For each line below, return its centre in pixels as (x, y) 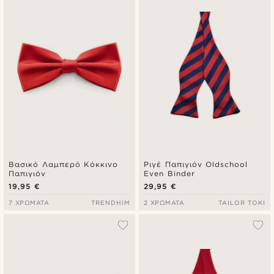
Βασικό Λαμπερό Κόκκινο (63, 164)
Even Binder (169, 173)
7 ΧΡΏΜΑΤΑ (29, 202)
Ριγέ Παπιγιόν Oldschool (196, 164)
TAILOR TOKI (242, 202)
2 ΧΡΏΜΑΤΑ (164, 202)
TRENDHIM (111, 202)
